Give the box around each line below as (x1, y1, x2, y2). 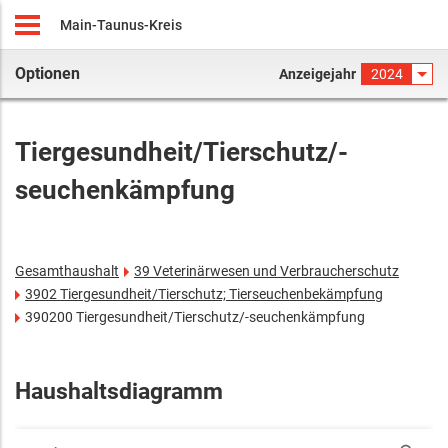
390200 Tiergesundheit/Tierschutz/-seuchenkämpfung (25, 309, 365, 325)
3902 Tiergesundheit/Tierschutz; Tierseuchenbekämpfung (25, 286, 383, 302)
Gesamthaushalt (15, 263, 119, 279)
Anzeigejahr (278, 66, 356, 82)
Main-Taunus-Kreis (60, 17, 182, 33)
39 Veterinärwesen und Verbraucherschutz (134, 263, 399, 279)
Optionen (15, 64, 80, 83)
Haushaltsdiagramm (15, 378, 223, 405)
